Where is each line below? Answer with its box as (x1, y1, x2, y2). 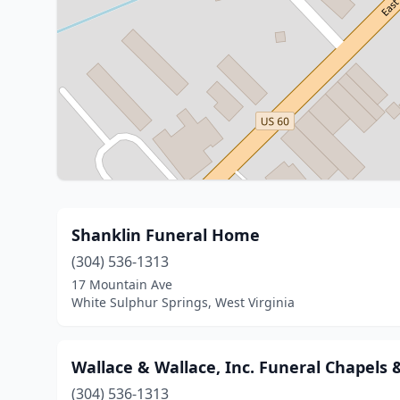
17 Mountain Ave (71, 276, 172, 293)
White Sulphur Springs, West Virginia (71, 294, 295, 311)
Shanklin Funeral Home (71, 224, 260, 246)
